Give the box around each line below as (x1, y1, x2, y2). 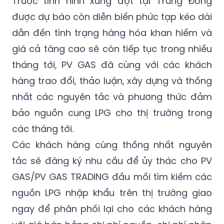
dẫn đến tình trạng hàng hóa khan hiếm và (12, 26, 212, 39)
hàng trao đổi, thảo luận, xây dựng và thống (12, 74, 212, 87)
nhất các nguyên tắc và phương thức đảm (12, 90, 212, 103)
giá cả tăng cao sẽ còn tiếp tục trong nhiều (12, 42, 212, 55)
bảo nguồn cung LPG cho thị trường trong (12, 106, 212, 119)
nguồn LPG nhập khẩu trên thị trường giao (12, 186, 212, 199)
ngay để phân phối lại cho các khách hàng (12, 202, 212, 215)
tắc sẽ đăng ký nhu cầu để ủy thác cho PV (12, 154, 212, 167)
